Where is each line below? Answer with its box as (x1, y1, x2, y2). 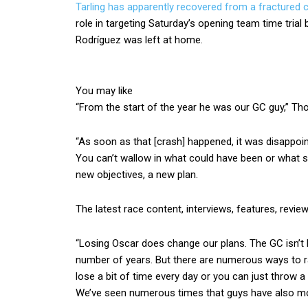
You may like (76, 85, 133, 97)
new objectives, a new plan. (76, 168, 198, 181)
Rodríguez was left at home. (76, 34, 203, 46)
